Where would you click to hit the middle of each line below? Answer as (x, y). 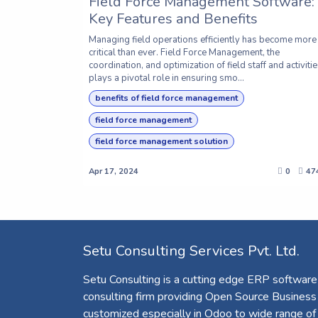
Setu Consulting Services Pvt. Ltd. (191, 251)
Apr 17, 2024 (114, 172)
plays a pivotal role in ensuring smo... (166, 78)
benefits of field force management (166, 98)
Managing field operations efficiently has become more (203, 40)
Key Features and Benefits (173, 19)
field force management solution (161, 142)
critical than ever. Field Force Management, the (184, 53)
